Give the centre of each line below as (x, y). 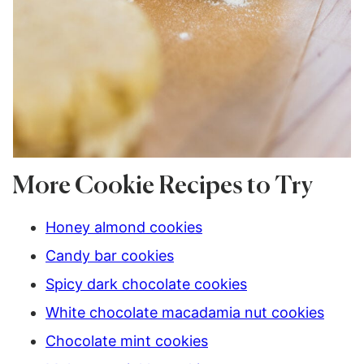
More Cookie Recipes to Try (163, 187)
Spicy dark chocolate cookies (146, 284)
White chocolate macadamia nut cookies (185, 312)
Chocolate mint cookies (127, 341)
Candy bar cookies (110, 256)
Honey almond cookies (124, 227)
